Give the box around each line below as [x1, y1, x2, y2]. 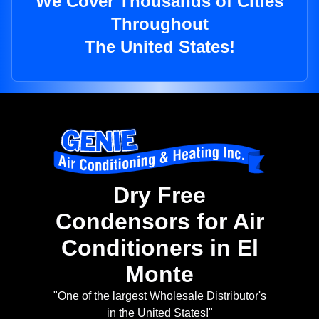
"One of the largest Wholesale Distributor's [53, 290, 266, 303]
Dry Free [113, 182, 206, 209]
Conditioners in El [61, 235, 258, 261]
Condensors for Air [55, 209, 264, 235]
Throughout [110, 14, 209, 34]
